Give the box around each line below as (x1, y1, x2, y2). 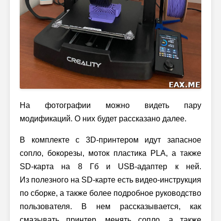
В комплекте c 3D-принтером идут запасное (20, 135, 201, 144)
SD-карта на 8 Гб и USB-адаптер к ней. (20, 162, 201, 171)
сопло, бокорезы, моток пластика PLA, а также (20, 148, 201, 157)
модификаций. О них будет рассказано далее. (20, 114, 186, 123)
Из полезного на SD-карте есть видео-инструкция (20, 175, 201, 184)
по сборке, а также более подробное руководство (20, 188, 201, 197)
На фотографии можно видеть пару (20, 101, 201, 110)
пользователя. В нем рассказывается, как (20, 202, 201, 211)
